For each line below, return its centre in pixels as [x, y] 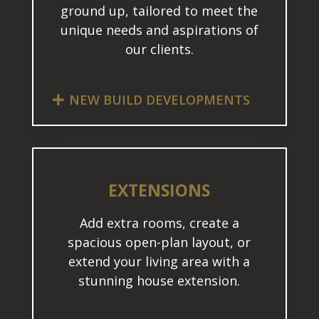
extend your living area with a [159, 262]
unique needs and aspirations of [159, 30]
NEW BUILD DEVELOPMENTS [159, 100]
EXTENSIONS [159, 190]
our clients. [159, 49]
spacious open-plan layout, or [159, 242]
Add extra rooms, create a [159, 223]
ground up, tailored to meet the [159, 11]
